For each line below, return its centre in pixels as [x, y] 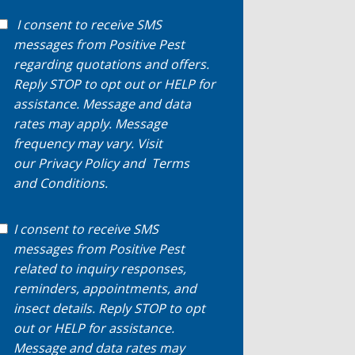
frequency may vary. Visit [88, 143]
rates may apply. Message [91, 124]
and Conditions [59, 183]
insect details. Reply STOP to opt [110, 308]
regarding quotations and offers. [112, 64]
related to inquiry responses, [100, 269]
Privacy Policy [79, 163]
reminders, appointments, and [105, 288]
